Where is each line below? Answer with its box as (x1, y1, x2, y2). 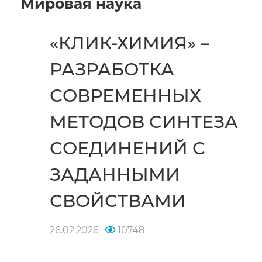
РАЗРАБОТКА (50, 58, 174, 81)
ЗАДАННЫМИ (50, 164, 180, 186)
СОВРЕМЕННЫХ (50, 85, 201, 107)
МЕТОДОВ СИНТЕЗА (50, 111, 238, 133)
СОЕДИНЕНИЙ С (50, 137, 205, 160)
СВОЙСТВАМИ (50, 190, 186, 212)
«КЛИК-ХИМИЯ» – (50, 32, 209, 54)
